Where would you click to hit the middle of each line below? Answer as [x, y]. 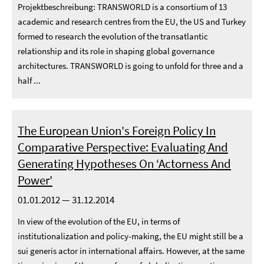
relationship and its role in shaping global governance [116, 51]
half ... [29, 80]
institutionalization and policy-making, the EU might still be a [131, 236]
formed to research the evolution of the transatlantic [113, 36]
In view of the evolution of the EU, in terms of [99, 221]
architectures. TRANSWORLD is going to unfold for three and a [131, 66]
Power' [35, 180]
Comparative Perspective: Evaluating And [123, 147]
